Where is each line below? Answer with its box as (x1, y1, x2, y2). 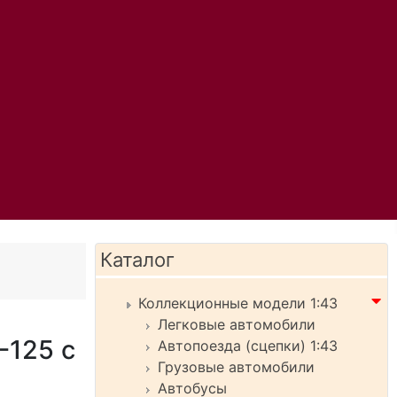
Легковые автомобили (158, 315, 315, 333)
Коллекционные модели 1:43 (138, 294, 338, 312)
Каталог (100, 248, 175, 271)
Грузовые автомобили (158, 358, 315, 376)
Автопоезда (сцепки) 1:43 (158, 337, 338, 354)
